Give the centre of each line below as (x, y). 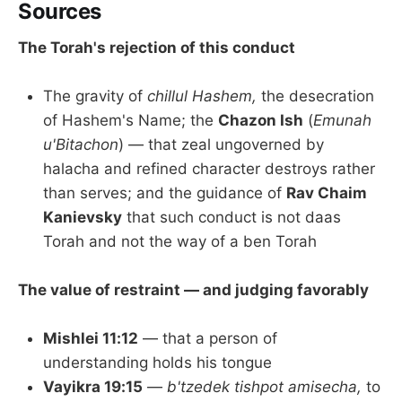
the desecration (315, 96)
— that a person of (208, 339)
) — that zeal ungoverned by (221, 144)
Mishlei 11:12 (91, 339)
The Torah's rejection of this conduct (157, 47)
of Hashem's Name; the (131, 120)
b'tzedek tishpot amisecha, (264, 387)
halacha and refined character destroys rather (209, 168)
